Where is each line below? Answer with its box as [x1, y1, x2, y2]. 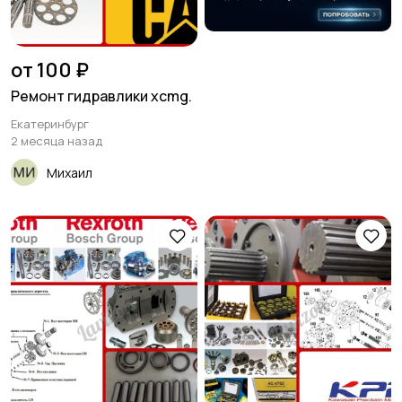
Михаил [47, 163, 92, 181]
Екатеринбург [11, 116, 89, 133]
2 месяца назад [11, 133, 102, 150]
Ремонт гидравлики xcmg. [11, 86, 192, 107]
